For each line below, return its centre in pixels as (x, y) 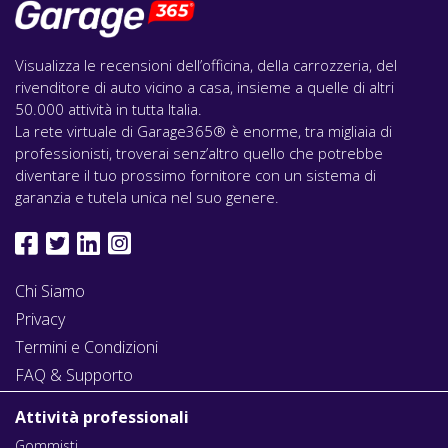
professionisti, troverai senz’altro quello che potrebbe (199, 152)
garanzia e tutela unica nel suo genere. (147, 196)
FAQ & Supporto (74, 374)
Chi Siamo (50, 290)
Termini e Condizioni (86, 346)
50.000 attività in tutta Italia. (108, 108)
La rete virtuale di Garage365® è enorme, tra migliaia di (203, 130)
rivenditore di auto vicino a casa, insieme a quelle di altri (204, 86)
